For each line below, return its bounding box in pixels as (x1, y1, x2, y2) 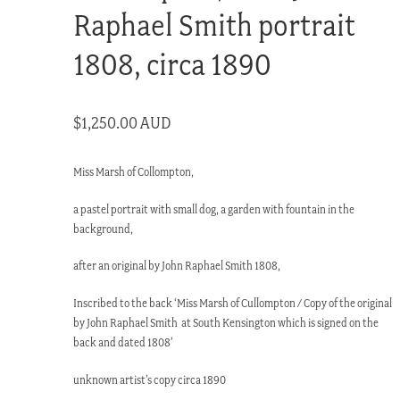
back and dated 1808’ (73, 336, 174, 350)
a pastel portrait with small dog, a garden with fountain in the (73, 202, 355, 216)
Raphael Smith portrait (73, 5, 356, 43)
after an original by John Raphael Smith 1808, (73, 259, 281, 273)
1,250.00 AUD (81, 112, 172, 133)
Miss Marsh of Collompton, (73, 164, 195, 179)
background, (73, 221, 134, 236)
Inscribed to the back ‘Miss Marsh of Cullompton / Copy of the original (73, 296, 393, 311)
